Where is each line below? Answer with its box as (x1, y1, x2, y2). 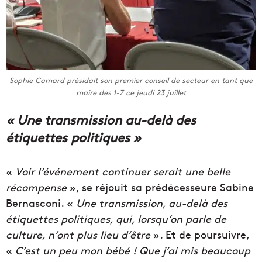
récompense (6, 180, 67, 195)
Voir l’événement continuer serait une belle (15, 164, 230, 179)
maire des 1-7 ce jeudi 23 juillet (76, 87, 186, 98)
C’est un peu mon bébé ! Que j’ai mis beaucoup (15, 243, 250, 258)
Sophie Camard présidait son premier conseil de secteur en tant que (9, 75, 253, 86)
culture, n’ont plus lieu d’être (6, 227, 150, 242)
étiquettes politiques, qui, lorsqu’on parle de (6, 211, 226, 226)
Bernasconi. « (6, 195, 76, 211)
